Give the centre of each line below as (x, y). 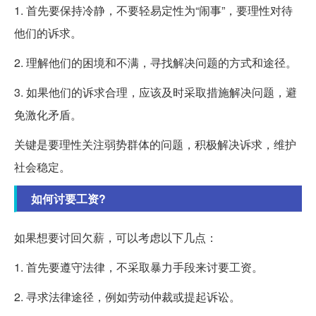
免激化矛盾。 (48, 115)
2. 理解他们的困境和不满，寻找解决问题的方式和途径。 (156, 63)
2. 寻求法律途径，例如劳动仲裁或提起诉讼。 (127, 297)
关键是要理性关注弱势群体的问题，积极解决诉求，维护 (155, 145)
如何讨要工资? (68, 199)
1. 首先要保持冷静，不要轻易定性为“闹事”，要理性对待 (153, 11)
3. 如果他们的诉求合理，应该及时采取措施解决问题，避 (156, 92)
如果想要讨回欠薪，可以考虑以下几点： (116, 238)
